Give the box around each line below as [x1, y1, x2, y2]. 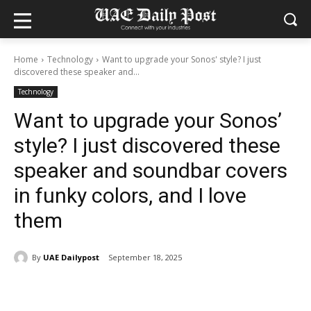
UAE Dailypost [43, 251, 99, 262]
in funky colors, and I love [14, 183, 246, 208]
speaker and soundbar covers [14, 158, 287, 183]
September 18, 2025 [108, 252, 182, 263]
